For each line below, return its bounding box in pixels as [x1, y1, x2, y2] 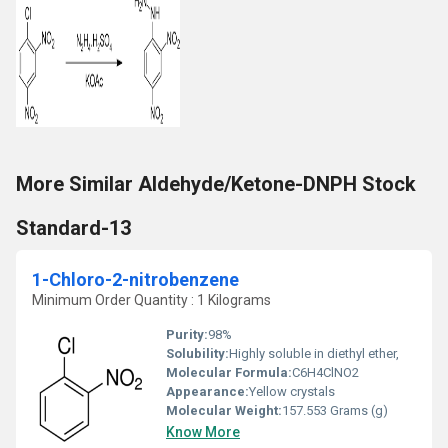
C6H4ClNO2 [292, 365, 359, 380]
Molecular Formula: [166, 365, 292, 380]
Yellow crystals [249, 384, 335, 399]
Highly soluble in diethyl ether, [229, 346, 399, 361]
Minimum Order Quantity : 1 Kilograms [32, 292, 271, 308]
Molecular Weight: [166, 403, 282, 418]
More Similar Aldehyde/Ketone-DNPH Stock [16, 172, 416, 196]
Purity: [166, 327, 208, 342]
